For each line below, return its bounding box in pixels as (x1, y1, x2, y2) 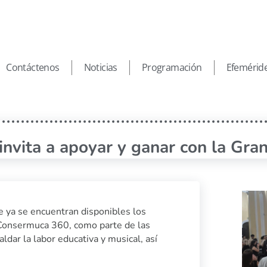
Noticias (83, 61, 117, 74)
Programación (141, 61, 202, 74)
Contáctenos (6, 61, 60, 74)
